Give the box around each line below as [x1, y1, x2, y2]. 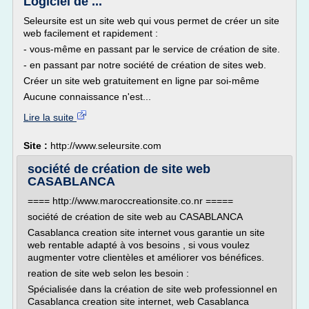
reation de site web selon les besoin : [28, 268, 189, 279]
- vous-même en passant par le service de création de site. [23, 43, 280, 54]
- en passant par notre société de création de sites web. [23, 59, 266, 70]
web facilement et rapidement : [23, 28, 158, 39]
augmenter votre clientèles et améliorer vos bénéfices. [28, 252, 264, 263]
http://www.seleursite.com [50, 140, 161, 151]
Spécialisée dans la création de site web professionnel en [28, 283, 277, 295]
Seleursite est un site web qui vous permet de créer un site [23, 15, 279, 26]
